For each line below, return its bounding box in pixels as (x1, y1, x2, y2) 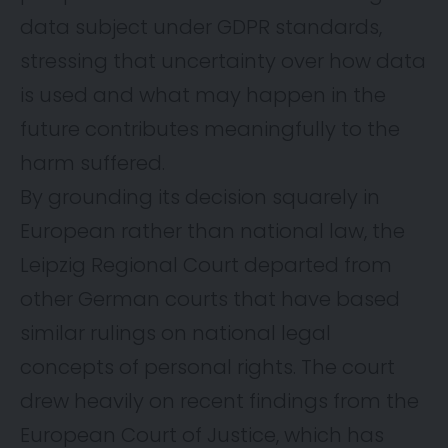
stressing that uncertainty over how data (20, 46, 426, 75)
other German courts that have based (20, 284, 400, 313)
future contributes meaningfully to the (20, 114, 400, 143)
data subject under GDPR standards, (20, 12, 382, 41)
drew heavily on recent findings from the (20, 386, 419, 415)
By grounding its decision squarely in (20, 182, 380, 211)
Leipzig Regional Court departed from (20, 250, 392, 279)
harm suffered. (20, 148, 165, 177)
